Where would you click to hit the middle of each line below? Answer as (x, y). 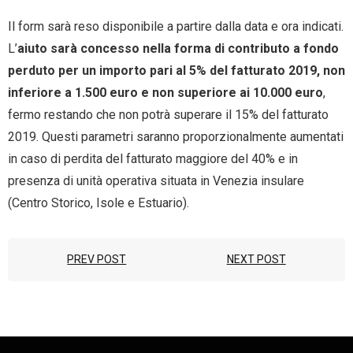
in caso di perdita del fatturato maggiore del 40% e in (153, 158)
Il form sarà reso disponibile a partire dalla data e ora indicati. (176, 26)
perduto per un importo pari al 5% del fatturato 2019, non (176, 70)
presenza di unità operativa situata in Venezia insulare (156, 180)
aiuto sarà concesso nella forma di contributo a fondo (178, 48)
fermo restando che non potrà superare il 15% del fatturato (168, 114)
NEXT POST (256, 259)
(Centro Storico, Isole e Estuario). (98, 203)
